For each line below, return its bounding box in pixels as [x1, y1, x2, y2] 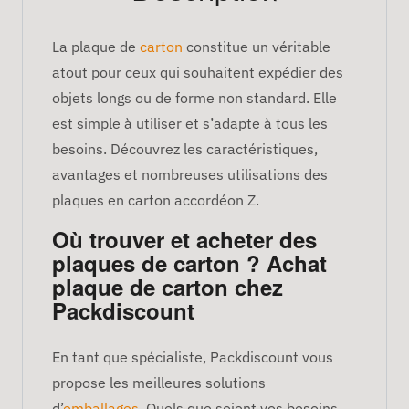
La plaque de [52, 37, 140, 56]
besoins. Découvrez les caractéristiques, [52, 139, 318, 158]
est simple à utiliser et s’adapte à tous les [52, 113, 328, 132]
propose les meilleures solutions [52, 372, 266, 392]
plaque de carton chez [52, 270, 283, 302]
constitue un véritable [183, 37, 330, 56]
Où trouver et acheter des [52, 223, 317, 255]
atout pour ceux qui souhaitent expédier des [52, 62, 343, 81]
